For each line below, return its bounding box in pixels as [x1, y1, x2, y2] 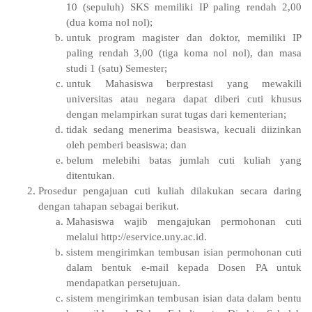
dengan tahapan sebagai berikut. [38, 200, 179, 212]
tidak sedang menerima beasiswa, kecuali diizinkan [66, 123, 302, 135]
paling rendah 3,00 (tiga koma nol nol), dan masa [66, 47, 302, 58]
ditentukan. [66, 169, 115, 181]
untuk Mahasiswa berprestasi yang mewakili [66, 77, 302, 89]
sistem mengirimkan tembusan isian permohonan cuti [66, 246, 302, 258]
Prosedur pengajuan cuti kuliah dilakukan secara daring [38, 185, 302, 196]
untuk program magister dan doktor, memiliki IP [66, 31, 302, 43]
